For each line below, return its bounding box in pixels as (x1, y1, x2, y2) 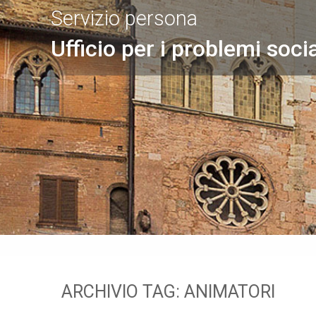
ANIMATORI (184, 281, 275, 302)
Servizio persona (51, 6, 197, 31)
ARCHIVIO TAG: (61, 281, 184, 302)
